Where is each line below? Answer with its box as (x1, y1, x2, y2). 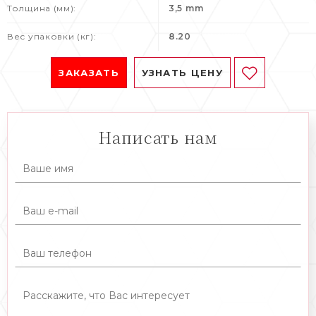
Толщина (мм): (7, 2, 77, 13)
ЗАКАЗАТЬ (59, 66, 119, 78)
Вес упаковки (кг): (7, 30, 97, 42)
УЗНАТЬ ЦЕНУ (141, 66, 223, 78)
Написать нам (98, 126, 218, 148)
